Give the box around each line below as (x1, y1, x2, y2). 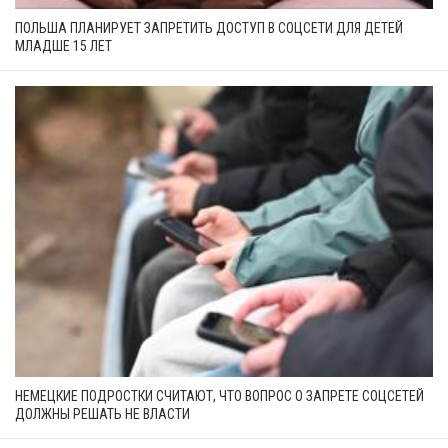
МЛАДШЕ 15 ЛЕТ (15, 37, 112, 54)
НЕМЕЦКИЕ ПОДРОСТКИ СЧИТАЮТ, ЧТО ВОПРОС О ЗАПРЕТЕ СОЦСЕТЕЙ (15, 387, 424, 404)
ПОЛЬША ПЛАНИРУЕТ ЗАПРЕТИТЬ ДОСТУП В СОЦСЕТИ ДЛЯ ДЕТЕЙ (15, 19, 403, 36)
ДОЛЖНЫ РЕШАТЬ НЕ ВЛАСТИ (15, 405, 190, 422)
